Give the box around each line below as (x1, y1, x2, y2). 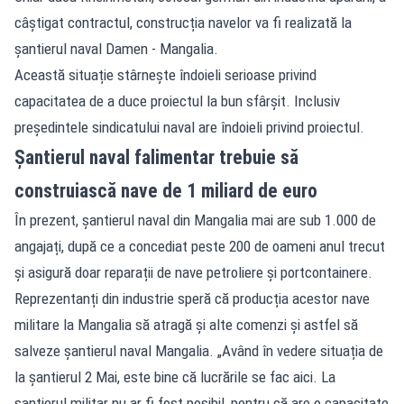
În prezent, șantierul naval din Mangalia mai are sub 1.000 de (14, 210, 376, 229)
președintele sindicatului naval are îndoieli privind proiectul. (14, 117, 364, 136)
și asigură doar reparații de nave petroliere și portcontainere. (14, 262, 372, 281)
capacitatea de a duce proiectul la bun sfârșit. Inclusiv (14, 91, 340, 110)
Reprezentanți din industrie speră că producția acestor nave (14, 289, 370, 308)
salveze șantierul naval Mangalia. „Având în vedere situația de (14, 341, 383, 360)
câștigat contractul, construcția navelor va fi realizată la (14, 13, 352, 32)
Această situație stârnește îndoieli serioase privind (14, 65, 317, 84)
